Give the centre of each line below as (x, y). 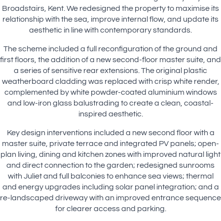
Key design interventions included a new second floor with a (110, 133)
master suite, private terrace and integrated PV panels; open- (110, 144)
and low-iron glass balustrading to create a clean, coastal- (110, 103)
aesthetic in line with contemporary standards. (110, 30)
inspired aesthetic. (110, 114)
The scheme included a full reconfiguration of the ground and (110, 49)
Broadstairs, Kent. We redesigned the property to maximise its (110, 9)
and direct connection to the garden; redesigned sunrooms (110, 166)
